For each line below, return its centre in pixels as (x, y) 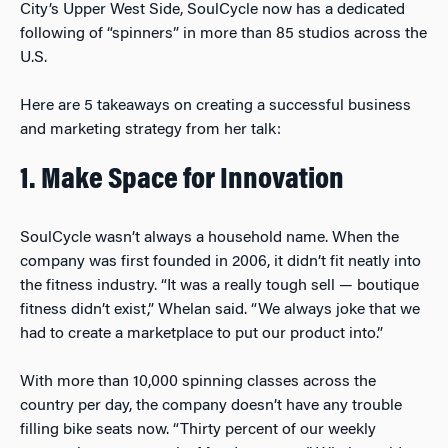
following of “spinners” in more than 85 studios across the (223, 33)
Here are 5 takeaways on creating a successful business (215, 105)
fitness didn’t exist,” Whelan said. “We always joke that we (220, 309)
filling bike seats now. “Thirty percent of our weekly (198, 429)
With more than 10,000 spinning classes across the (198, 381)
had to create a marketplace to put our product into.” (201, 333)
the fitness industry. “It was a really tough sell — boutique (219, 285)
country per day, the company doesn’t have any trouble (211, 405)
